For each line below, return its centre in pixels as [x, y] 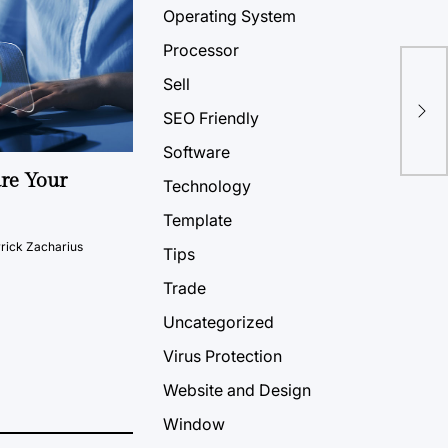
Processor [201, 50]
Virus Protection [222, 356]
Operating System [229, 16]
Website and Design [237, 390]
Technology [207, 186]
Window [194, 424]
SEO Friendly [211, 118]
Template [197, 220]
